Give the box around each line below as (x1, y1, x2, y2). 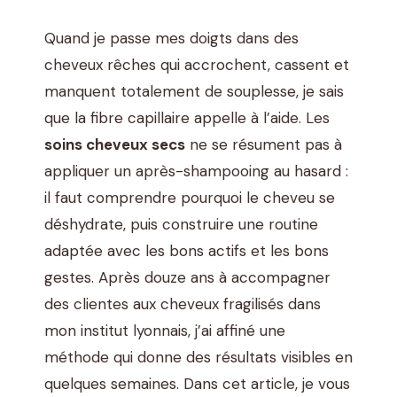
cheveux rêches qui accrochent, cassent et (44, 55, 349, 75)
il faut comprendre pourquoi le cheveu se (44, 188, 335, 208)
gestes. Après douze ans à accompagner (44, 268, 331, 288)
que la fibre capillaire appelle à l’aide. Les (44, 108, 330, 128)
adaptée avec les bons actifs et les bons (44, 241, 329, 261)
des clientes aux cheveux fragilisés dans (44, 294, 321, 315)
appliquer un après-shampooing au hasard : (44, 161, 348, 182)
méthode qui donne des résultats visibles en (44, 347, 353, 368)
